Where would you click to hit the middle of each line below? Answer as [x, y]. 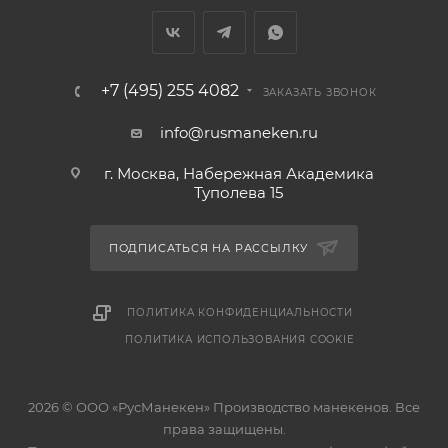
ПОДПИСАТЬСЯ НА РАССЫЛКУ [210, 248]
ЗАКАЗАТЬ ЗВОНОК [319, 92]
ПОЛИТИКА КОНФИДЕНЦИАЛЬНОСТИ [240, 312]
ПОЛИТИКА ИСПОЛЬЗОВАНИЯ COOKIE [240, 339]
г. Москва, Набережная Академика [238, 173]
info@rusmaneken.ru [238, 132]
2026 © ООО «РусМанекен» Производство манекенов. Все [224, 407]
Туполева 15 [238, 192]
